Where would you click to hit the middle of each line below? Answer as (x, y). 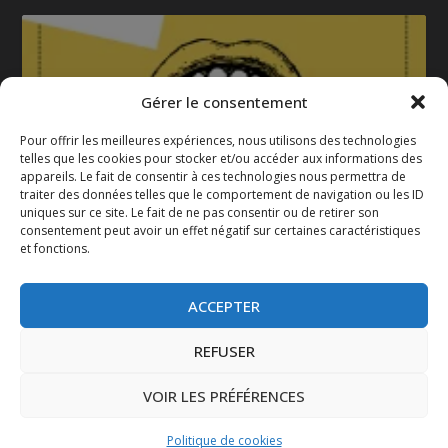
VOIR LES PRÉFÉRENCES (224, 395)
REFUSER (224, 350)
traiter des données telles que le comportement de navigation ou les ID (222, 195)
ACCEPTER (224, 305)
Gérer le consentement (224, 101)
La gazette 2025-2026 (224, 195)
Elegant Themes (171, 426)
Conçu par (82, 426)
